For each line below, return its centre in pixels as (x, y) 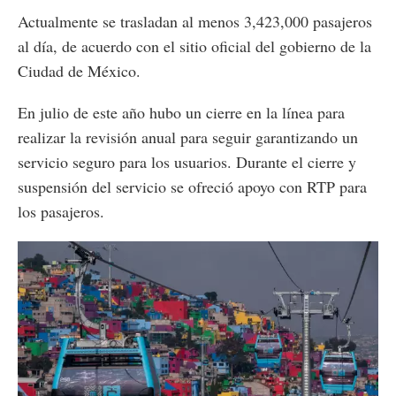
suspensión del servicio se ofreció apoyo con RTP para (192, 186)
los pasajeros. (61, 211)
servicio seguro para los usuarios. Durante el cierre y (187, 161)
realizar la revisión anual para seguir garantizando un (188, 137)
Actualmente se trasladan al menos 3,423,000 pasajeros (195, 21)
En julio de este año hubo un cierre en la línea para (181, 112)
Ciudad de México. (79, 70)
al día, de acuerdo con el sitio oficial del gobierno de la (194, 46)
